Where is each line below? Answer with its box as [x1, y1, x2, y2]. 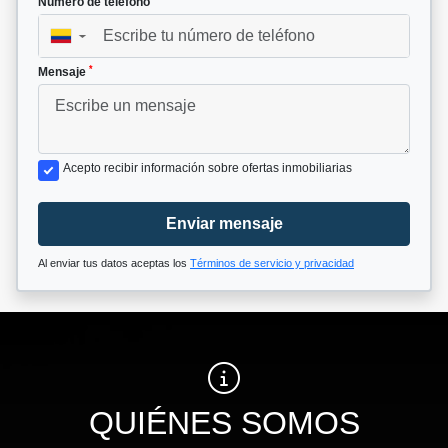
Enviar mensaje [165, 215, 283, 233]
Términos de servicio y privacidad [190, 257, 354, 270]
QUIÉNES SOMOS [88, 405, 360, 442]
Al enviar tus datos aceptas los [38, 257, 190, 270]
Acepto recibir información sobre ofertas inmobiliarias [63, 161, 352, 176]
